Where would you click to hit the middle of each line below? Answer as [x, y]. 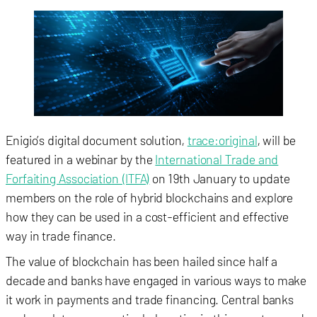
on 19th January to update [220, 179]
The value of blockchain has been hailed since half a [142, 261]
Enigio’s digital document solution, [97, 140]
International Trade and [217, 160]
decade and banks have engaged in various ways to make [156, 281]
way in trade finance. [61, 236]
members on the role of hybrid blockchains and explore [150, 198]
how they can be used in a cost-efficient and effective [148, 217]
